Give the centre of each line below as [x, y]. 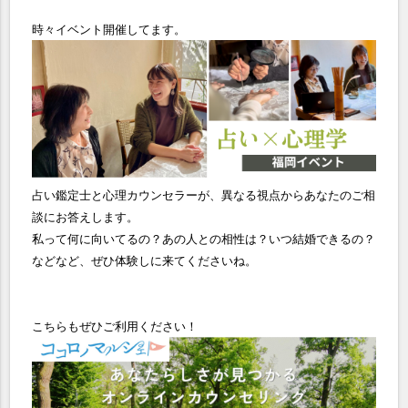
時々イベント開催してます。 [109, 30]
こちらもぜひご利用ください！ [115, 326]
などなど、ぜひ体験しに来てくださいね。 [145, 261]
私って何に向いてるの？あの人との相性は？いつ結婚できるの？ [204, 239]
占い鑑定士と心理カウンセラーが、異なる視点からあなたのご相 [204, 195]
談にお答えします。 [86, 217]
